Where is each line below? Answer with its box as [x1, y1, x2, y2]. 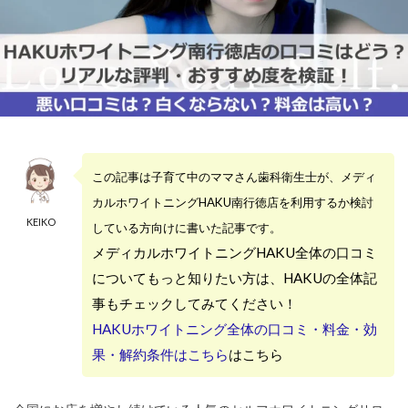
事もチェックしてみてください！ [92, 295, 297, 311]
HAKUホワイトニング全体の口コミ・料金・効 [92, 321, 377, 337]
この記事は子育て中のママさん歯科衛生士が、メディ [92, 169, 376, 184]
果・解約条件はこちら [92, 346, 229, 362]
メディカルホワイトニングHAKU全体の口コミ [92, 244, 377, 260]
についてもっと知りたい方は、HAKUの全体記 [92, 270, 377, 286]
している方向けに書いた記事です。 [92, 220, 281, 235]
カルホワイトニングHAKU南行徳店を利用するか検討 [92, 195, 373, 209]
